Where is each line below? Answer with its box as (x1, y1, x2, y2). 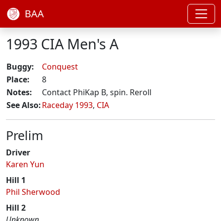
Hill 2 (6, 202, 26, 213)
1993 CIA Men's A (6, 34, 118, 53)
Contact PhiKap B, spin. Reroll (42, 87, 151, 98)
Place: (6, 74, 30, 85)
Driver (6, 147, 30, 158)
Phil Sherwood (6, 186, 60, 197)
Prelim (6, 127, 43, 144)
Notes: (6, 87, 32, 98)
